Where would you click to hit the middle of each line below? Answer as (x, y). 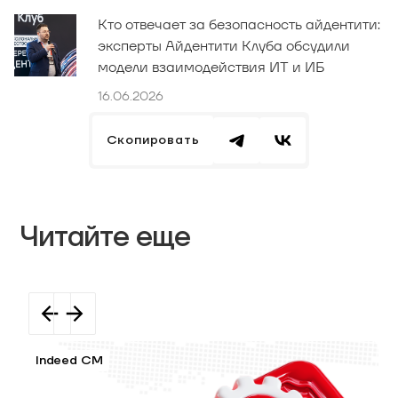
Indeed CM (69, 360)
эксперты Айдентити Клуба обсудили (224, 45)
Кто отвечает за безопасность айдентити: (239, 24)
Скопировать (153, 140)
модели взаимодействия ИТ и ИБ (211, 67)
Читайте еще (105, 237)
